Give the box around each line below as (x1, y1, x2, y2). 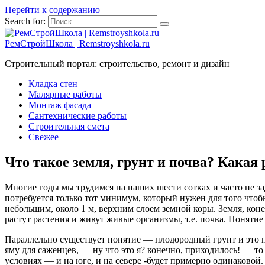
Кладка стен (28, 79, 77, 89)
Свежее (28, 132, 59, 142)
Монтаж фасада (28, 100, 91, 110)
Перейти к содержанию (5, 5, 100, 15)
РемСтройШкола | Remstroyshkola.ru (5, 38, 150, 49)
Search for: (5, 16, 46, 26)
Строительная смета (28, 121, 109, 131)
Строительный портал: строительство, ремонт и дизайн (5, 59, 230, 69)
